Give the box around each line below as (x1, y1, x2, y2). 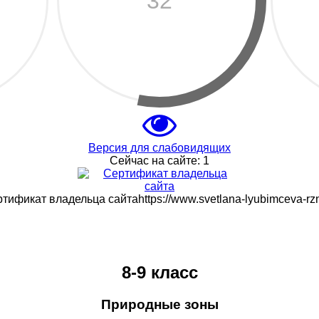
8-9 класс (121, 262, 198, 282)
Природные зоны (100, 296, 219, 312)
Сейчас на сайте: (110, 155, 203, 167)
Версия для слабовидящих (88, 142, 231, 154)
